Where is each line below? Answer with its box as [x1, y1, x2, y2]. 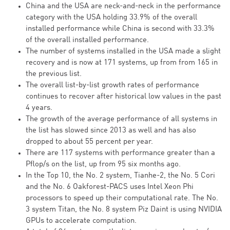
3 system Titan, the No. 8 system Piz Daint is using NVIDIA [26, 206, 222, 214]
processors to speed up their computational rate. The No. [26, 195, 218, 202]
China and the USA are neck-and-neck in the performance [26, 3, 221, 10]
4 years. [26, 104, 52, 112]
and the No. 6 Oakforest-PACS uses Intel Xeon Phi [26, 183, 194, 191]
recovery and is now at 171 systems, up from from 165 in [26, 59, 218, 67]
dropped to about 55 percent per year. [26, 138, 153, 146]
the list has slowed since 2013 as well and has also [26, 127, 196, 135]
